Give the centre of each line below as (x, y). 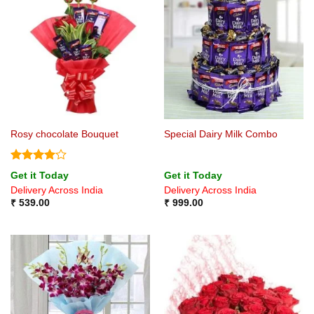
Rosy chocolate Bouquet (64, 135)
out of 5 (30, 182)
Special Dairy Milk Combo (220, 135)
